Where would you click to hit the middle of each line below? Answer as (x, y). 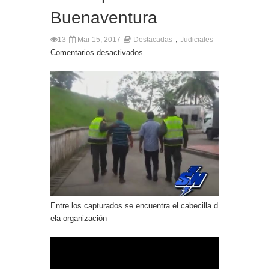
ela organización (79, 219)
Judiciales (197, 40)
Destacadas (153, 40)
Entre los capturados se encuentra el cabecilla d (134, 206)
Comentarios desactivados (97, 53)
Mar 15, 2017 (98, 40)
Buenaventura (104, 18)
